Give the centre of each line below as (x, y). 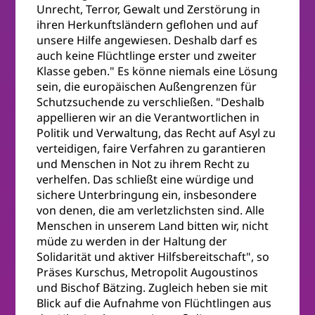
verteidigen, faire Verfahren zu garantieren (152, 148)
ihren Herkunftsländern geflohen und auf (148, 24)
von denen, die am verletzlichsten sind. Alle (151, 210)
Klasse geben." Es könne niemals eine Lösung (157, 71)
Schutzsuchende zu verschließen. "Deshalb (151, 102)
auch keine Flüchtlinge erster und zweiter (147, 55)
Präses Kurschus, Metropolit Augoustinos (148, 272)
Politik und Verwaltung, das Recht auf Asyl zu (156, 133)
